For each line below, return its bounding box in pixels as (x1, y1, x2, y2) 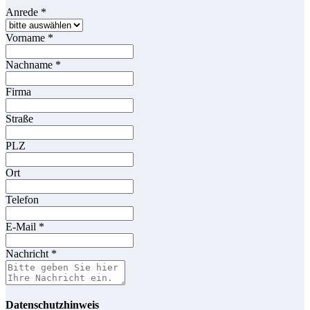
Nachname (6, 59, 55, 71)
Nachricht (6, 248, 51, 260)
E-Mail (6, 221, 39, 233)
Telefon (6, 194, 39, 206)
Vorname (6, 32, 48, 44)
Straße (6, 113, 33, 125)
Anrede (6, 6, 41, 19)
